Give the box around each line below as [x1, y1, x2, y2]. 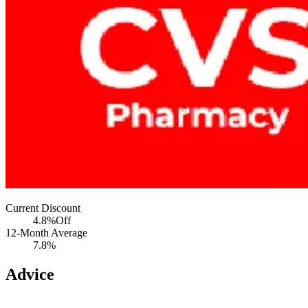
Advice [5, 265, 54, 284]
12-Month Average [5, 227, 87, 239]
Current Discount [5, 202, 80, 214]
